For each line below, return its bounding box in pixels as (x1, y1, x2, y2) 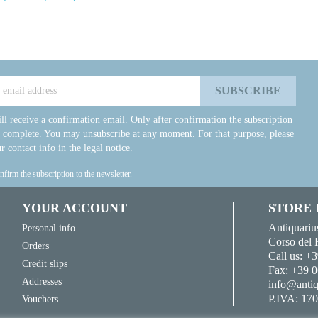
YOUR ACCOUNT (21, 200, 127, 215)
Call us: (268, 249, 306, 262)
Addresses (21, 275, 62, 287)
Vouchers (21, 292, 58, 305)
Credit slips (21, 257, 67, 269)
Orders (21, 239, 49, 251)
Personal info (21, 221, 75, 234)
